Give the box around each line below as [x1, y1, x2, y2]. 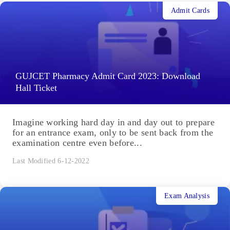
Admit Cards [170, 6, 209, 14]
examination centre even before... [12, 138, 142, 148]
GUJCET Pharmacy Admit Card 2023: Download [15, 71, 200, 82]
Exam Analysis [164, 191, 209, 200]
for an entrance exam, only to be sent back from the [12, 127, 214, 138]
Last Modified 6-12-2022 [12, 157, 89, 165]
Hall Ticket [15, 83, 57, 93]
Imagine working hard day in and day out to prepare [12, 117, 215, 128]
